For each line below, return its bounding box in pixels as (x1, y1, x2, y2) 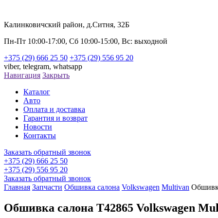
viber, (4, 62, 23, 71)
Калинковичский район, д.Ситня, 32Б (4, 20, 129, 29)
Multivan (162, 183, 189, 191)
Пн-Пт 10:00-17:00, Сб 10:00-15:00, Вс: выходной (4, 37, 167, 45)
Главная (4, 183, 30, 191)
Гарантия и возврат (23, 114, 88, 122)
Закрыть (42, 71, 70, 79)
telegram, (23, 62, 53, 71)
